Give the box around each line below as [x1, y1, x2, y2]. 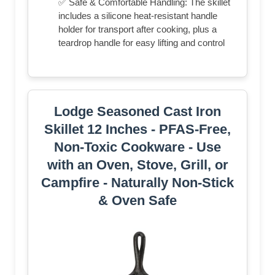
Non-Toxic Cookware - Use [54, 139, 221, 155]
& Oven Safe [98, 193, 177, 208]
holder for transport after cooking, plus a [58, 24, 217, 34]
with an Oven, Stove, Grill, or [47, 157, 228, 172]
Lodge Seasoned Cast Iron [54, 104, 221, 119]
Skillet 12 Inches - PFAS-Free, [44, 122, 231, 137]
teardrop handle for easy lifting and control [58, 37, 225, 48]
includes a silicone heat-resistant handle [58, 10, 217, 21]
